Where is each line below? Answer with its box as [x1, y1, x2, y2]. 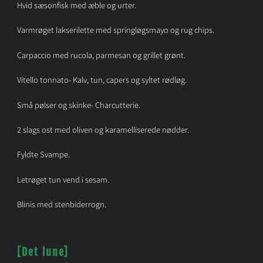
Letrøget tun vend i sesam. [16, 173, 109, 185]
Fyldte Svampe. [16, 149, 70, 160]
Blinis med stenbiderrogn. [16, 198, 106, 210]
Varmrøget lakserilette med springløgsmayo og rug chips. [16, 24, 214, 36]
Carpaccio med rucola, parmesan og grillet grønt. [16, 49, 186, 60]
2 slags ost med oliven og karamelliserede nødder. [16, 123, 189, 135]
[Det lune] [16, 245, 69, 258]
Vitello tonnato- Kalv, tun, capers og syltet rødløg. [16, 74, 187, 86]
